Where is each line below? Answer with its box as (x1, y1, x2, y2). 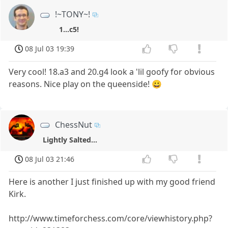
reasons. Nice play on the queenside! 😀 (9, 78, 162, 90)
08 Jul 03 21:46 (25, 154, 75, 164)
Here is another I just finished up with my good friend (9, 176, 216, 188)
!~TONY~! (55, 8, 91, 20)
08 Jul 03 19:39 (25, 43, 75, 53)
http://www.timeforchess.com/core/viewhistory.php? (9, 213, 213, 224)
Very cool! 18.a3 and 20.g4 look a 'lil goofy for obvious (9, 66, 215, 77)
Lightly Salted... (42, 134, 97, 145)
